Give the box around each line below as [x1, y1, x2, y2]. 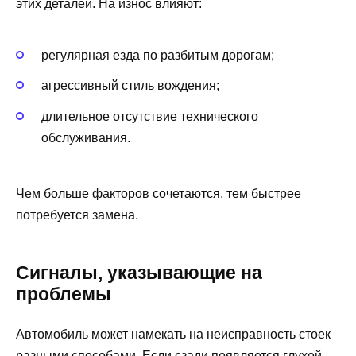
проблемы [16, 283, 111, 304]
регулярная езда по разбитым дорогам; [41, 48, 274, 63]
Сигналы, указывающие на [16, 261, 262, 283]
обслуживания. [41, 130, 130, 145]
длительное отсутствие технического [41, 109, 258, 123]
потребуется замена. [16, 207, 138, 222]
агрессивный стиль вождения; [41, 79, 219, 93]
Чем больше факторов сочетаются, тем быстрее [16, 186, 301, 200]
